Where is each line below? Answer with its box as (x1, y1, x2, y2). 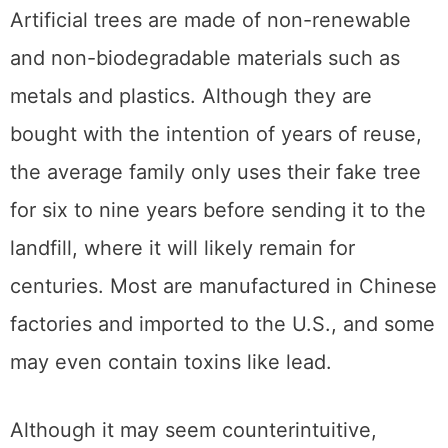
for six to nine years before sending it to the (10, 198, 426, 223)
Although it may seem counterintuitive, (10, 418, 377, 443)
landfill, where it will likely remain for (10, 236, 355, 261)
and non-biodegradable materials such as (10, 46, 400, 71)
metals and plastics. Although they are (10, 84, 372, 109)
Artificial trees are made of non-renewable (10, 8, 411, 33)
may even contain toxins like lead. (10, 350, 332, 375)
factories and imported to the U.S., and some (10, 312, 435, 337)
